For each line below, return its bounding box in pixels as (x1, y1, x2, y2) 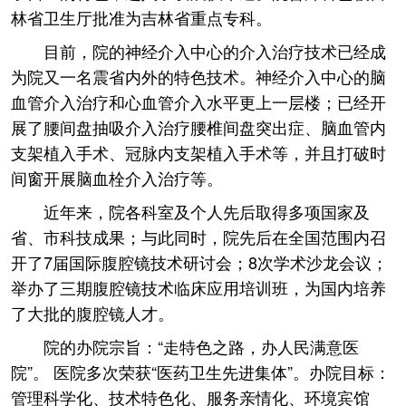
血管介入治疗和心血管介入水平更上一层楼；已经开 (11, 90, 386, 113)
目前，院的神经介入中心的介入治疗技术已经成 (43, 39, 386, 63)
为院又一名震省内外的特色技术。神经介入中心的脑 (11, 64, 386, 88)
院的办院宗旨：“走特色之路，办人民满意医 (43, 334, 359, 358)
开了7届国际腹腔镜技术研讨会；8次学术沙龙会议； (11, 250, 388, 274)
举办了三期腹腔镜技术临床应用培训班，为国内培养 (11, 275, 386, 299)
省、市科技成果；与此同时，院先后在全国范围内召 (11, 225, 386, 248)
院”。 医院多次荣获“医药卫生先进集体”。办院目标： (11, 360, 391, 383)
